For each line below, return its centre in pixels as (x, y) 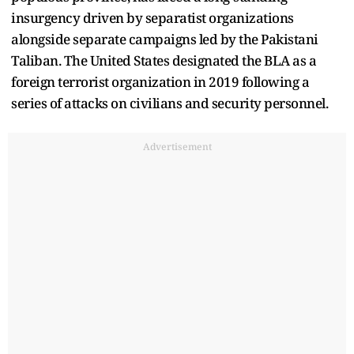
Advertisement (177, 146)
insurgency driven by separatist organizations (153, 17)
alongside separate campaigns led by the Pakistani (165, 39)
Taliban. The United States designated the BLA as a (164, 60)
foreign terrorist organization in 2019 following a (160, 81)
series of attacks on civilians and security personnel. (169, 103)
